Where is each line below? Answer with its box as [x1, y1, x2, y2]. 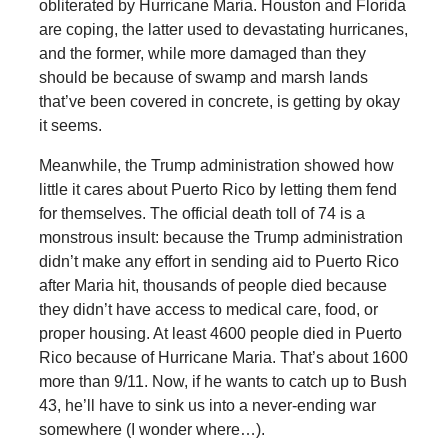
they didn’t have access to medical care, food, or [38, 301, 378, 319]
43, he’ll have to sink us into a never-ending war [38, 397, 376, 415]
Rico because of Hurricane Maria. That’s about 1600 [38, 349, 408, 367]
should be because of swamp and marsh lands [38, 69, 368, 87]
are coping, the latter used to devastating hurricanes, [38, 21, 408, 39]
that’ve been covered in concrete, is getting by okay [38, 93, 400, 111]
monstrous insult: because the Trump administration [38, 229, 403, 247]
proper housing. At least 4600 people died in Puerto [38, 325, 402, 343]
